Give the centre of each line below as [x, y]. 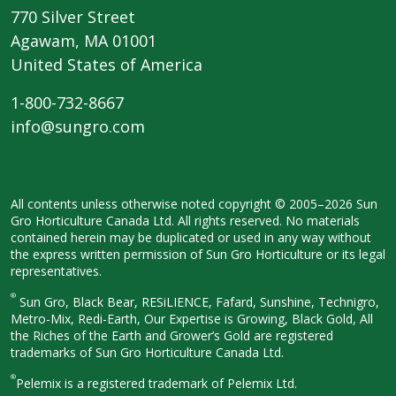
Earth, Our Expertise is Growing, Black [217, 318]
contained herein [60, 237]
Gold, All [350, 318]
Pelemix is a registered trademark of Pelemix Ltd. [156, 383]
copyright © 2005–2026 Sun [298, 203]
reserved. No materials [295, 220]
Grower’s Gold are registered [251, 335]
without [350, 237]
